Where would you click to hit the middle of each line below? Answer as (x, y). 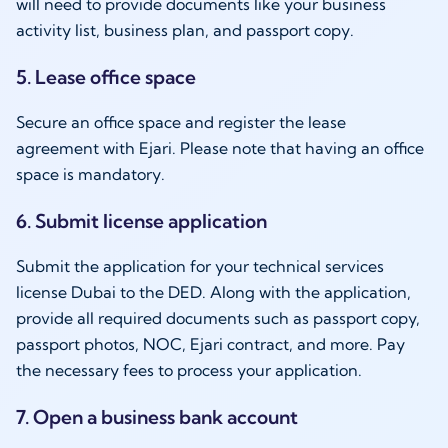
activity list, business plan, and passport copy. (187, 29)
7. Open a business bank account (159, 417)
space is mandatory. (94, 173)
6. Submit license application (143, 220)
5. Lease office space (108, 76)
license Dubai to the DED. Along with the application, (213, 291)
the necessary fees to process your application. (191, 369)
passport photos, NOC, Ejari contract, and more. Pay (210, 343)
